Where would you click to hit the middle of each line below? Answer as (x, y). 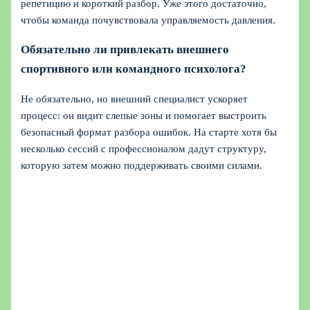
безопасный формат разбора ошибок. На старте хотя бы (149, 133)
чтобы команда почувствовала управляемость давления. (148, 20)
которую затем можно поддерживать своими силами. (142, 166)
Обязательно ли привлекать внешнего (125, 50)
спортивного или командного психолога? (134, 69)
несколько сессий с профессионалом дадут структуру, (144, 149)
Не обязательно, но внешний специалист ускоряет (135, 99)
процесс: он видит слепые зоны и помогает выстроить (144, 116)
